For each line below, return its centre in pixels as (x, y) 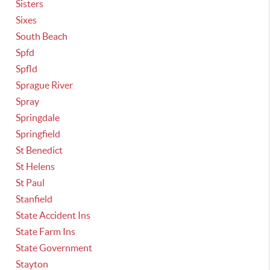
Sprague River (45, 85)
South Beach (42, 36)
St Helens (36, 166)
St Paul (30, 183)
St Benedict (39, 150)
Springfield (38, 134)
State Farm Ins (46, 231)
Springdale (38, 118)
